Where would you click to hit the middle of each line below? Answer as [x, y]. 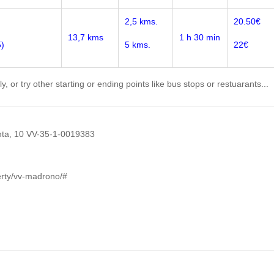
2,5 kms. [141, 21]
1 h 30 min [200, 37]
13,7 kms [86, 37]
